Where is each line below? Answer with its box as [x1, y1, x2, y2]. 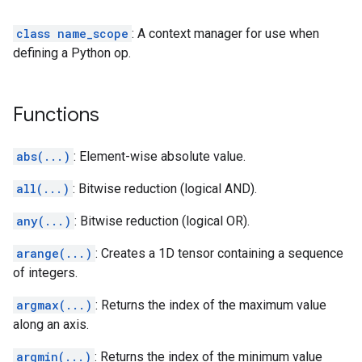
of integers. [13, 265, 78, 280]
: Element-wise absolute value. [74, 149, 246, 164]
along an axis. [13, 317, 89, 332]
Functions [13, 103, 99, 127]
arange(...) [16, 246, 92, 261]
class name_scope [16, 26, 128, 41]
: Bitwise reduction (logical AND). [73, 181, 257, 196]
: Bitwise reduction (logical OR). [74, 213, 250, 229]
